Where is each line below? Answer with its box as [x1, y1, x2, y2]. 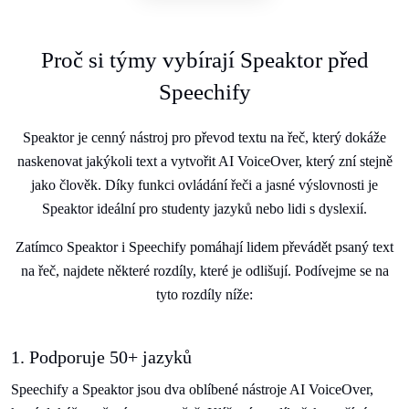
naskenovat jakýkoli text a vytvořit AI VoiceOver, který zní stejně [16, 153, 393, 169]
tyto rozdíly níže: [156, 287, 253, 302]
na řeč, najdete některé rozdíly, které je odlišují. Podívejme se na [20, 263, 389, 278]
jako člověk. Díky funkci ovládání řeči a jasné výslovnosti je [31, 177, 378, 193]
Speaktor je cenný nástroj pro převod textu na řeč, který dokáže [23, 130, 386, 145]
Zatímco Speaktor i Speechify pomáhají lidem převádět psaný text [16, 239, 393, 255]
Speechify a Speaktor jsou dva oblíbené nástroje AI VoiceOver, [11, 382, 373, 397]
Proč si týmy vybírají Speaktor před [40, 47, 369, 72]
